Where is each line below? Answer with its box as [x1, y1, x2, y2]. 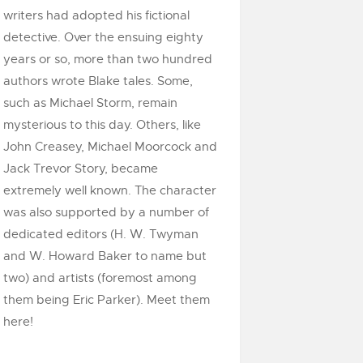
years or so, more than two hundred [3, 52, 212, 66]
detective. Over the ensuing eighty [3, 30, 203, 45]
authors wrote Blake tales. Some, [3, 74, 193, 88]
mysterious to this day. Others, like [3, 117, 201, 132]
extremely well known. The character [3, 183, 216, 198]
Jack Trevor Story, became [3, 161, 158, 176]
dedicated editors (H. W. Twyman [3, 227, 199, 241]
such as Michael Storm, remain [3, 96, 177, 110]
